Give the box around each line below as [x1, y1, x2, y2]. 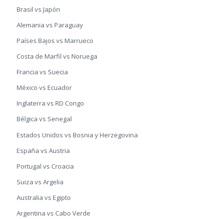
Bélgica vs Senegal [16, 114, 72, 124]
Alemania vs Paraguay [16, 21, 83, 30]
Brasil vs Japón [16, 5, 60, 14]
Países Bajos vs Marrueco [16, 36, 93, 45]
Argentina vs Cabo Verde [16, 208, 90, 218]
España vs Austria [16, 146, 70, 155]
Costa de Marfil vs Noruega [16, 52, 97, 61]
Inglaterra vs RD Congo [16, 99, 84, 108]
